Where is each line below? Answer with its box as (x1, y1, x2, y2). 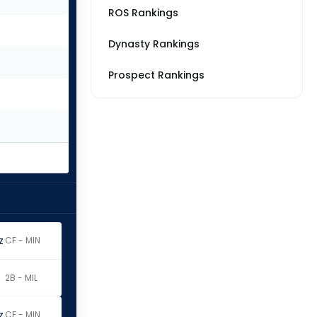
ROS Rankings (108, 6, 178, 20)
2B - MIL (4, 272, 38, 284)
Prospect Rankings (108, 68, 204, 82)
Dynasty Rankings (108, 37, 200, 51)
